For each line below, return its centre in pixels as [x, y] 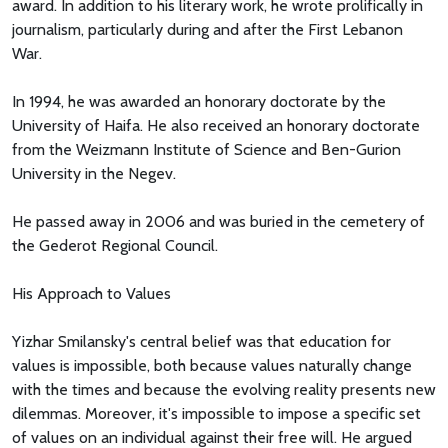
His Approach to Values [91, 294]
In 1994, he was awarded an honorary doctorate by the [199, 102]
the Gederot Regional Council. [115, 246]
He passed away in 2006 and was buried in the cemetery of [218, 222]
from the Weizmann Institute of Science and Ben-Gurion [206, 150]
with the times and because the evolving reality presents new [224, 390]
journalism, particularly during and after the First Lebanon [207, 30]
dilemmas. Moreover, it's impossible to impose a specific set [216, 414]
